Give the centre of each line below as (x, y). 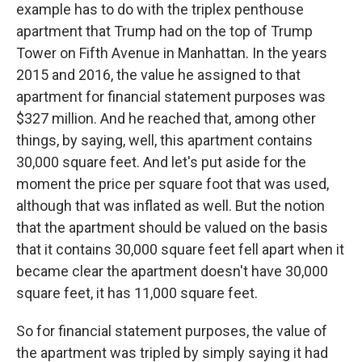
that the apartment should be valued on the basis (172, 227)
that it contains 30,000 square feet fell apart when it (180, 249)
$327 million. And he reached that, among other (166, 118)
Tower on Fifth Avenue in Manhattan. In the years (172, 53)
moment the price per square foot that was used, (173, 184)
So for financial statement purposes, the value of (172, 331)
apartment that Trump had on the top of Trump (164, 31)
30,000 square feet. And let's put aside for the (161, 162)
